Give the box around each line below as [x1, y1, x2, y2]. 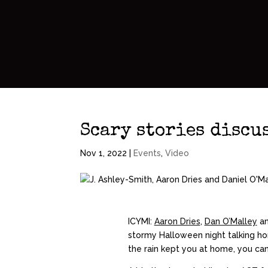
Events [133, 148, 162, 158]
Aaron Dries [154, 217, 200, 227]
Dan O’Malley [204, 217, 257, 227]
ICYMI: [127, 217, 154, 227]
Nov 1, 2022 [80, 148, 127, 158]
